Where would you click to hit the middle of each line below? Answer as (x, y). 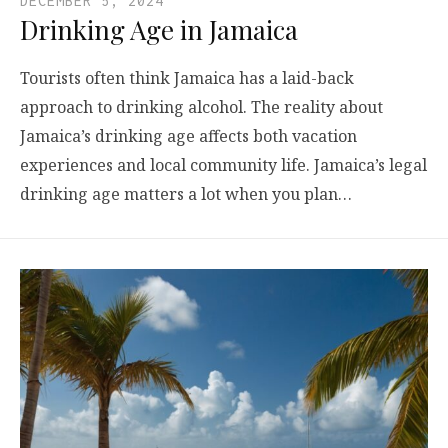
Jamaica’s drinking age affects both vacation (188, 136)
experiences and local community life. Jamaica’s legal (223, 165)
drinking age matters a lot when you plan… (186, 194)
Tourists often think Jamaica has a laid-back (187, 78)
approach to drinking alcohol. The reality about (201, 107)
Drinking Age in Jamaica (159, 30)
